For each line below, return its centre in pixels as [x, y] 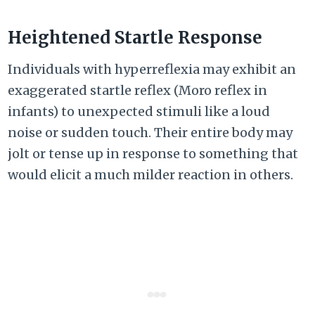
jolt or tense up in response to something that [153, 154]
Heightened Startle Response [135, 38]
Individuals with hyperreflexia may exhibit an [152, 70]
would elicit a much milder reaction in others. [151, 175]
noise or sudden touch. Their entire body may [150, 133]
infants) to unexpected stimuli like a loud [139, 112]
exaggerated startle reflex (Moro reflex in [138, 91]
